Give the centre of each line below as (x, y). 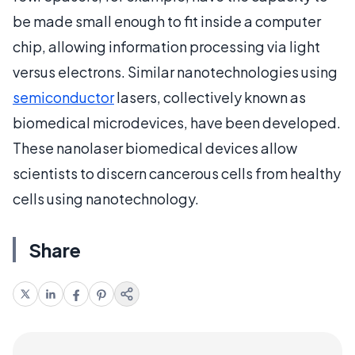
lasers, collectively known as (210, 97)
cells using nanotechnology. (106, 198)
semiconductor (63, 97)
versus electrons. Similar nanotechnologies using (175, 71)
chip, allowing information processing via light (166, 46)
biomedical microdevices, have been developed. (177, 122)
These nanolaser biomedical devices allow (155, 147)
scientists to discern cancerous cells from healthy (177, 173)
